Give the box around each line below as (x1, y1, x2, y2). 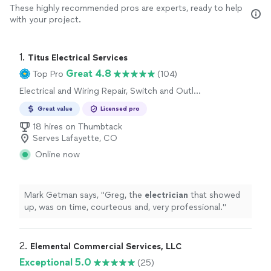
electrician (145, 190, 188, 200)
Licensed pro (100, 105, 140, 113)
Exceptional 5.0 (19, 256, 91, 268)
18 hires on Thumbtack (33, 122, 122, 132)
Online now (35, 149, 80, 160)
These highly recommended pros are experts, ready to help (10, 3, 243, 13)
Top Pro (33, 68, 64, 79)
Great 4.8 (66, 68, 111, 79)
